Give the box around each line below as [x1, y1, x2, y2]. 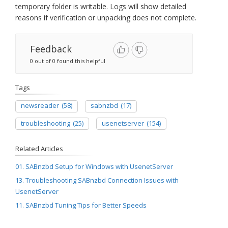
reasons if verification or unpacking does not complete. [15, 13, 196, 22]
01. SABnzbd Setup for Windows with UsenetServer [15, 162, 173, 171]
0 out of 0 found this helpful [30, 57, 105, 65]
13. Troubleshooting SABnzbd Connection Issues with [15, 176, 179, 185]
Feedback [30, 43, 72, 55]
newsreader [21, 101, 59, 110]
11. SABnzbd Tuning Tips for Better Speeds [15, 201, 147, 210]
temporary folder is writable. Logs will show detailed [15, 2, 186, 11]
